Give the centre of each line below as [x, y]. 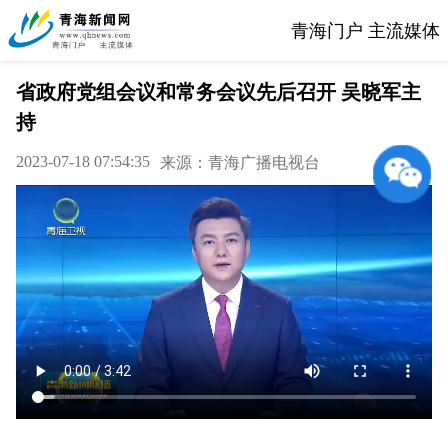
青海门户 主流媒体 [365, 30]
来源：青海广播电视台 [240, 162]
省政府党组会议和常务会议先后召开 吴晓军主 [218, 92]
